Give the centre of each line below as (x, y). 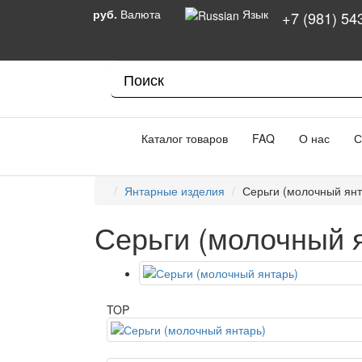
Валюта (141, 14)
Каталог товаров (180, 138)
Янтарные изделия (175, 191)
